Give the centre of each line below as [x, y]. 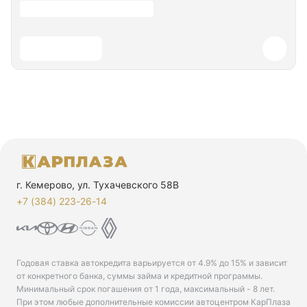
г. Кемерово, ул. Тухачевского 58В [98, 185]
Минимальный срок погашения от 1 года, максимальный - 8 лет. [146, 289]
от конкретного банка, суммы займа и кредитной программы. [139, 276]
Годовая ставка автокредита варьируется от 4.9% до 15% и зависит [152, 263]
